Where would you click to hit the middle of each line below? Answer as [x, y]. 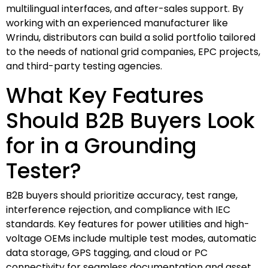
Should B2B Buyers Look [130, 120]
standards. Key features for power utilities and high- [128, 224]
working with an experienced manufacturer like [117, 23]
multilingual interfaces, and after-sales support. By [125, 8]
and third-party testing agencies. [84, 66]
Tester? [44, 170]
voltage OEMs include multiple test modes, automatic [131, 238]
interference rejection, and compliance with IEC [118, 209]
